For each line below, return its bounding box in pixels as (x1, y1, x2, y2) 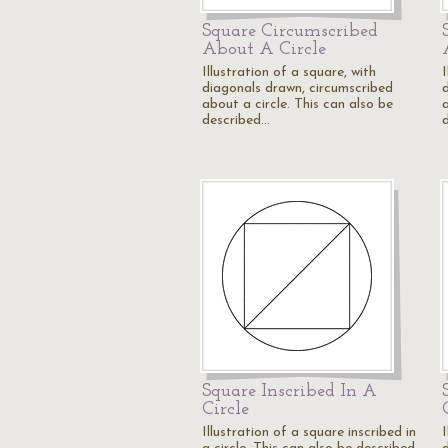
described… (202, 113, 270, 128)
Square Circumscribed (202, 22, 378, 41)
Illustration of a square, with (202, 65, 376, 80)
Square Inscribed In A (202, 382, 377, 401)
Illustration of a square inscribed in (202, 425, 416, 440)
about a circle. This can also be (202, 97, 393, 112)
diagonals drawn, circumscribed (202, 81, 393, 96)
